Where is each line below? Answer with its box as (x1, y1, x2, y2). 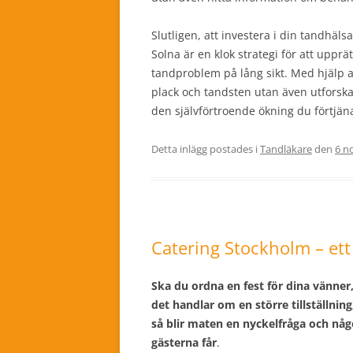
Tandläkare (260, 142, 312, 156)
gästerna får (151, 335, 217, 350)
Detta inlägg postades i (151, 142, 260, 156)
